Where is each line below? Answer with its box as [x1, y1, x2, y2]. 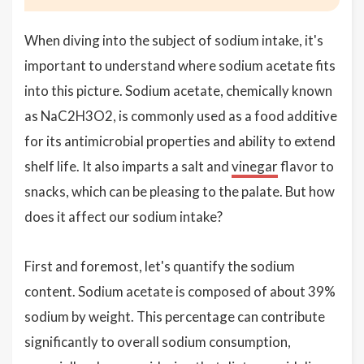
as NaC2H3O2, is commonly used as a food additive [24, 107, 337, 124]
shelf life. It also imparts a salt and [24, 158, 232, 175]
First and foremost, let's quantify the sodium [24, 258, 295, 275]
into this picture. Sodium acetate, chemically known [24, 82, 332, 99]
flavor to [278, 158, 334, 175]
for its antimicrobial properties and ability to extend [24, 132, 336, 149]
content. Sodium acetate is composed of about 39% [24, 283, 336, 300]
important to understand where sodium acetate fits [24, 57, 336, 74]
